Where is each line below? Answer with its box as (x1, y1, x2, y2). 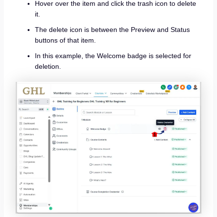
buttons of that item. (34, 36, 96, 44)
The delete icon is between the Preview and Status (34, 25, 190, 33)
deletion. (34, 62, 61, 70)
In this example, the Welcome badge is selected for (34, 51, 191, 60)
